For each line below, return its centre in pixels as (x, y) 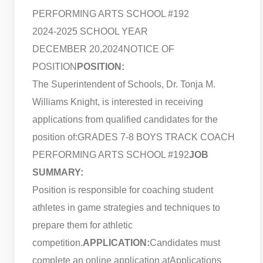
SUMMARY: (58, 172)
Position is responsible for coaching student (123, 190)
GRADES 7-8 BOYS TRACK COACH (156, 137)
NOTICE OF (149, 49)
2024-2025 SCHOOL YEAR (90, 31)
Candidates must (185, 242)
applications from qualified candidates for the (125, 119)
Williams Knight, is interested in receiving (118, 102)
